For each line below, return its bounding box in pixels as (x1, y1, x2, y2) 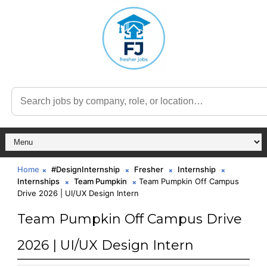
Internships (17, 176, 60, 186)
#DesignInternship (51, 164, 120, 174)
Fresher (133, 164, 163, 174)
